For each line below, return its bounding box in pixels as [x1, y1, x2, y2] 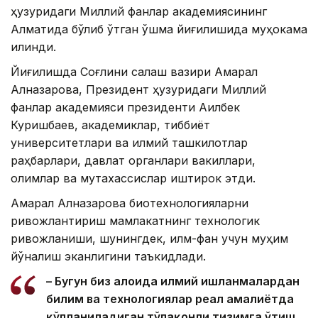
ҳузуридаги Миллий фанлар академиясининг [11, 4, 267, 18]
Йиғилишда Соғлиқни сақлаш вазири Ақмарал [11, 64, 258, 79]
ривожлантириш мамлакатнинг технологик [11, 213, 260, 228]
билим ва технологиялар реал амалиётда [46, 291, 294, 306]
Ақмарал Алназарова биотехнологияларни [11, 195, 248, 210]
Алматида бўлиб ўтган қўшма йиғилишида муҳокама [11, 21, 307, 36]
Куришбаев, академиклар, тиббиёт [11, 117, 210, 132]
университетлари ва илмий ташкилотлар [11, 135, 248, 150]
